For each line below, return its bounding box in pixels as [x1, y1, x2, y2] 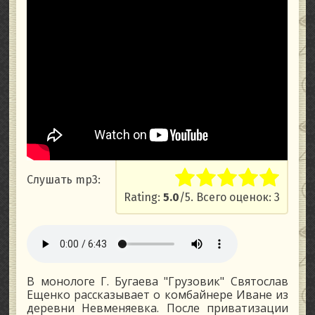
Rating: [123, 191, 163, 205]
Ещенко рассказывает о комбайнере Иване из [27, 287, 288, 303]
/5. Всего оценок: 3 [179, 191, 280, 205]
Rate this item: [123, 176, 199, 191]
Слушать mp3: [27, 173, 101, 187]
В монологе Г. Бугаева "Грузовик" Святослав [27, 274, 288, 290]
